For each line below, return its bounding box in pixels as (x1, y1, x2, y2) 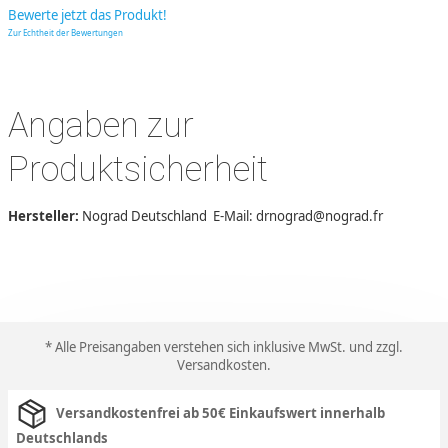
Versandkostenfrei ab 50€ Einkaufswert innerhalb (56, 403, 385, 422)
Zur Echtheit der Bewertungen (8, 26, 123, 38)
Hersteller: (8, 206, 82, 225)
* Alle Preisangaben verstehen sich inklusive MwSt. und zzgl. (45, 337, 403, 356)
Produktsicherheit (8, 148, 268, 189)
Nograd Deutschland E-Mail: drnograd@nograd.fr (82, 206, 386, 225)
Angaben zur (8, 104, 194, 145)
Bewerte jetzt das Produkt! (8, 5, 167, 24)
